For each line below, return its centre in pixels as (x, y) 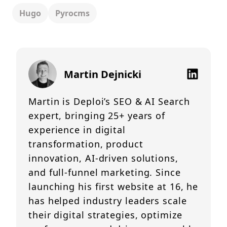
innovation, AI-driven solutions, (103, 158)
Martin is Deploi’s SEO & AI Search (109, 101)
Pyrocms (72, 13)
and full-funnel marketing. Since (105, 172)
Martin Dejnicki (103, 74)
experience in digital (77, 130)
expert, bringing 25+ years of (97, 116)
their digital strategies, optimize (105, 215)
